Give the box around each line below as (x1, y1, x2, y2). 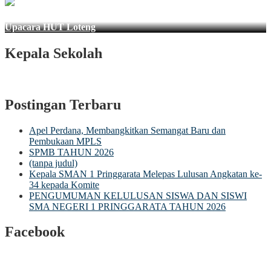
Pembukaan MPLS (29, 135, 102, 146)
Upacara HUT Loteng (5, 21, 96, 32)
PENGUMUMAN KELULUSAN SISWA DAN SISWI (29, 190, 247, 201)
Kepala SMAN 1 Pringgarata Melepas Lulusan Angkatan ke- (29, 168, 262, 179)
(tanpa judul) (29, 157, 77, 168)
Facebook (5, 224, 65, 240)
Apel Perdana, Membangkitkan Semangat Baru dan (29, 125, 226, 135)
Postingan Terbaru (5, 96, 121, 113)
